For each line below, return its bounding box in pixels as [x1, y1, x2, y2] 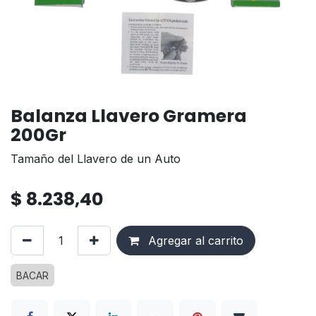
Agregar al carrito [145, 233, 243, 248]
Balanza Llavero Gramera [11, 103, 247, 128]
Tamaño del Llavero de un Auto [11, 151, 181, 166]
